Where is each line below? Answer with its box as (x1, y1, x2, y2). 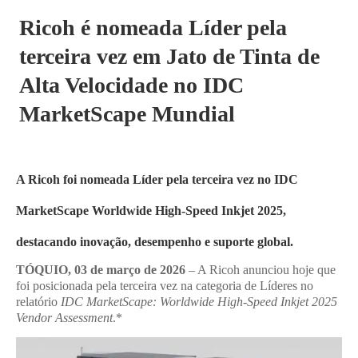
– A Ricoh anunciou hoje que (185, 263, 336, 276)
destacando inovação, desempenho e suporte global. (16, 235, 293, 249)
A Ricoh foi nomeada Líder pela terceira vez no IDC (16, 173, 298, 186)
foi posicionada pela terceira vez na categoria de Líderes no (16, 279, 313, 292)
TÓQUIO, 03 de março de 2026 (16, 263, 185, 276)
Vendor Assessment (16, 311, 113, 324)
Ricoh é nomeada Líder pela (19, 15, 287, 40)
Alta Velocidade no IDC (19, 73, 244, 97)
